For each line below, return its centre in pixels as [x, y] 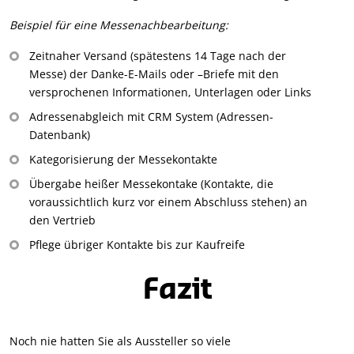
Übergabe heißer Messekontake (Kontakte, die [151, 184]
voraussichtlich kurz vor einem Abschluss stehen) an [168, 202]
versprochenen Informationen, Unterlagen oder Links [170, 92]
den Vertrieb [62, 220]
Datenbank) [60, 135]
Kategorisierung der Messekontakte [123, 160]
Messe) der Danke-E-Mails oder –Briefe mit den [154, 74]
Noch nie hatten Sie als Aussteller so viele [120, 341]
